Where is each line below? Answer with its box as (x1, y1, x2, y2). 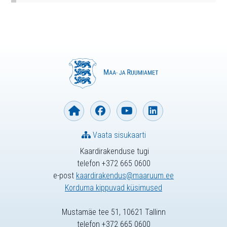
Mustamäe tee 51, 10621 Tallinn (61, 207, 166, 217)
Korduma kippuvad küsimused (65, 183, 162, 193)
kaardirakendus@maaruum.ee (76, 171, 174, 180)
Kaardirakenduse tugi (78, 146, 149, 156)
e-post (53, 171, 76, 180)
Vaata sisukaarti (90, 130, 146, 140)
